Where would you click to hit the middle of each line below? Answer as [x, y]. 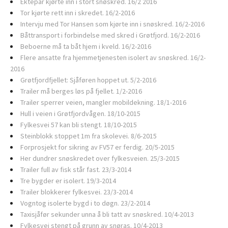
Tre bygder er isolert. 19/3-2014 [68, 181]
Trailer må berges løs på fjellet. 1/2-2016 [81, 91]
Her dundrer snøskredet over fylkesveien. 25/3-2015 [100, 158]
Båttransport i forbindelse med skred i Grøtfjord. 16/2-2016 [110, 35]
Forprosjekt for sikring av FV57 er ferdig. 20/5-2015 [97, 147]
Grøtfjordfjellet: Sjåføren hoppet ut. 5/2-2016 [88, 80]
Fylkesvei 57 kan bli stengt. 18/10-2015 [79, 125]
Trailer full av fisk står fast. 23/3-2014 [76, 169]
